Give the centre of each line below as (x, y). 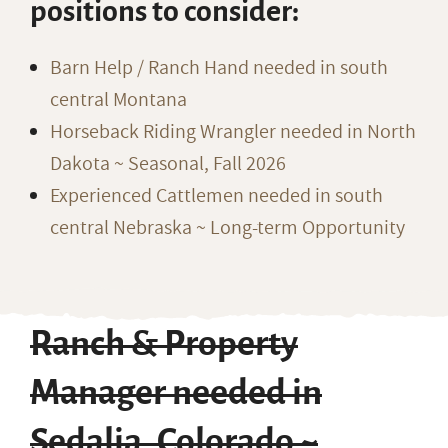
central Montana (118, 100)
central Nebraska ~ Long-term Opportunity (227, 228)
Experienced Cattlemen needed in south (216, 196)
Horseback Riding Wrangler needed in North (233, 132)
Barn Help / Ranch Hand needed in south (219, 68)
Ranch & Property (164, 344)
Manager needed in (176, 393)
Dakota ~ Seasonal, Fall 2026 (168, 164)
